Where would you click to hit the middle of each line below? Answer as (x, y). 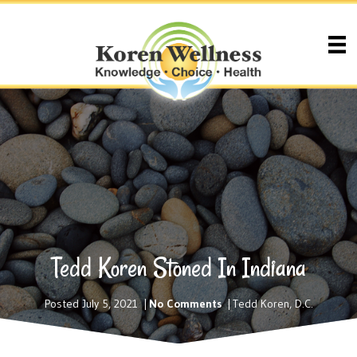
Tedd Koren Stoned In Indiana (178, 268)
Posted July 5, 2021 (91, 304)
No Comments (185, 304)
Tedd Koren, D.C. (273, 304)
